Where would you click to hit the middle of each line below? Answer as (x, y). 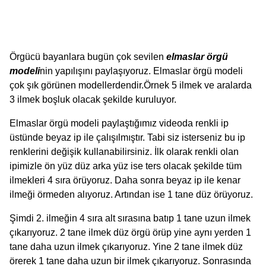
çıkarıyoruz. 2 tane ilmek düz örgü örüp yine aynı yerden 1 (130, 233)
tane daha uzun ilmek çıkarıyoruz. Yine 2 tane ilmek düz (126, 247)
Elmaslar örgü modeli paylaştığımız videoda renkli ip (119, 123)
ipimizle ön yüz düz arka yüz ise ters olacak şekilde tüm (126, 166)
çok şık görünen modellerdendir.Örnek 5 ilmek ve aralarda (131, 85)
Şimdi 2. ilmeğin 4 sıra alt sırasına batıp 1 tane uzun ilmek (130, 218)
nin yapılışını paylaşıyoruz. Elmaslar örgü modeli (141, 71)
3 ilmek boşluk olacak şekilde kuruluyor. (93, 100)
